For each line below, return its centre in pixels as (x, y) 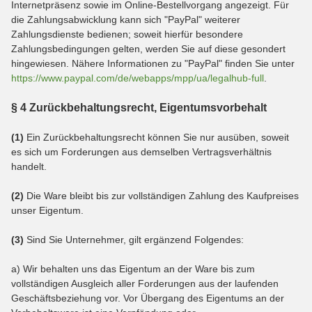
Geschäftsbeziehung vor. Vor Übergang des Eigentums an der (148, 298)
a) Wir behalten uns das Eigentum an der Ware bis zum (133, 268)
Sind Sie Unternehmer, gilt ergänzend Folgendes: (134, 239)
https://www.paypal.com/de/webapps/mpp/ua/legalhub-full (138, 78)
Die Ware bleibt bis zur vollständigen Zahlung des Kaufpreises (161, 195)
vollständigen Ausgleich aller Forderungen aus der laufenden (145, 283)
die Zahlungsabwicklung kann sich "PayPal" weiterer (126, 19)
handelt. (29, 166)
